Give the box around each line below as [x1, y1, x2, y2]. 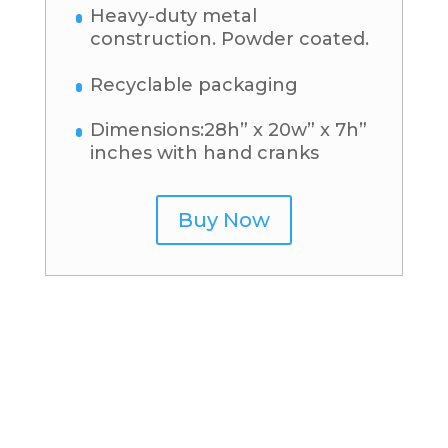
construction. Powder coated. [89, 28, 369, 51]
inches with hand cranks [89, 142, 319, 165]
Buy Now [177, 208, 270, 233]
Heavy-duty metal [89, 5, 257, 28]
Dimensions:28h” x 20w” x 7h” [89, 119, 367, 142]
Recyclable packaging [89, 73, 298, 96]
